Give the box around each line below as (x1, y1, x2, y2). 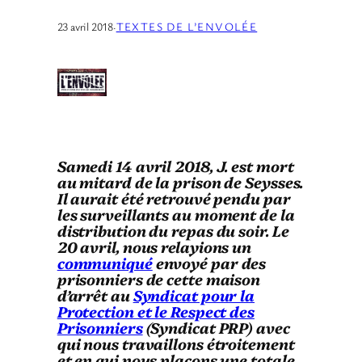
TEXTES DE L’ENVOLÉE (116, 18, 258, 34)
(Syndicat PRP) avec (142, 316, 290, 338)
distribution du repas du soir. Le (57, 219, 289, 241)
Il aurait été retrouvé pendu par (57, 187, 291, 208)
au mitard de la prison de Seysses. (57, 170, 304, 192)
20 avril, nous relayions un (57, 235, 252, 257)
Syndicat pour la (133, 284, 255, 305)
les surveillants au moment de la (57, 203, 295, 225)
